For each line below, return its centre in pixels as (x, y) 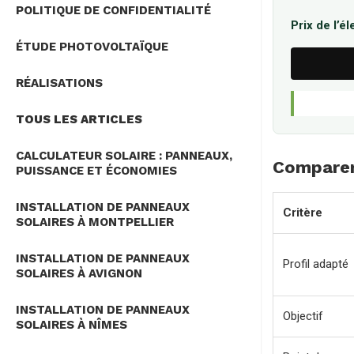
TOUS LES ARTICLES (79, 120)
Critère (303, 213)
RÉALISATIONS (59, 83)
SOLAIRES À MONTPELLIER (95, 222)
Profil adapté (316, 264)
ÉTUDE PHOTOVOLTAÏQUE (92, 47)
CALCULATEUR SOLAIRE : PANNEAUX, (124, 156)
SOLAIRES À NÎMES (72, 325)
